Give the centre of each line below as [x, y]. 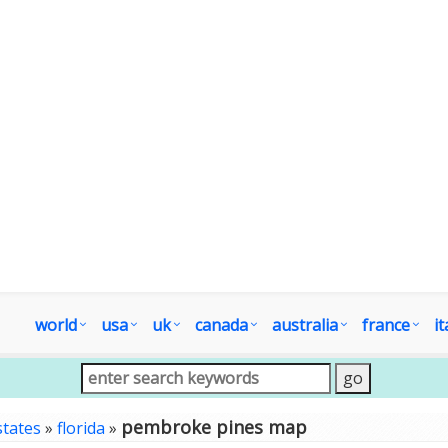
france [386, 325]
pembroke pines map [214, 427]
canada [221, 325]
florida [81, 428]
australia [305, 325]
